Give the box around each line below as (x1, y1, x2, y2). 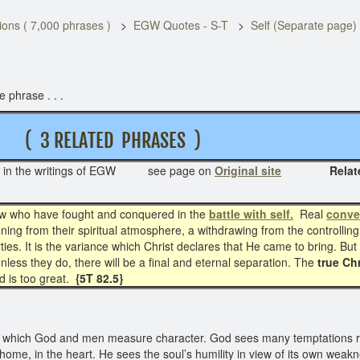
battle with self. (209, 206, 293, 222)
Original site (215, 162, 281, 178)
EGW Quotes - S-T (133, 17, 228, 33)
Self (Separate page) (251, 17, 357, 33)
